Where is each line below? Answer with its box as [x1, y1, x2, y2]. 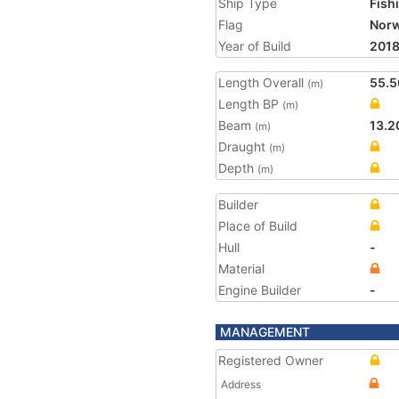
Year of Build [218, 38, 291, 53]
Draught [218, 139, 269, 154]
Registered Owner [218, 353, 323, 368]
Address [221, 378, 261, 391]
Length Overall [218, 75, 307, 90]
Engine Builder [218, 282, 301, 297]
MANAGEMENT [220, 324, 310, 339]
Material [218, 261, 265, 276]
